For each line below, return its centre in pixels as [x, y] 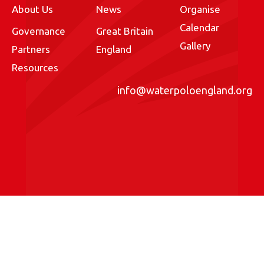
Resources [35, 68]
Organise [200, 9]
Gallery [195, 46]
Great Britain [124, 31]
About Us [32, 9]
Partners [31, 49]
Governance [39, 31]
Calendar [200, 28]
